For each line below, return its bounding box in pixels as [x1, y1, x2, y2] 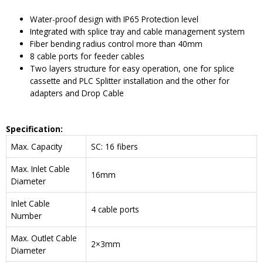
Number [11, 210, 42, 222]
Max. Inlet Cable [11, 163, 70, 175]
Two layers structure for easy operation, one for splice [30, 62, 235, 74]
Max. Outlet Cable [11, 232, 77, 244]
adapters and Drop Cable [30, 87, 124, 99]
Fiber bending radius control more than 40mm [30, 38, 203, 49]
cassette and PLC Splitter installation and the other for [30, 75, 230, 86]
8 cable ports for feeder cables [30, 50, 145, 62]
